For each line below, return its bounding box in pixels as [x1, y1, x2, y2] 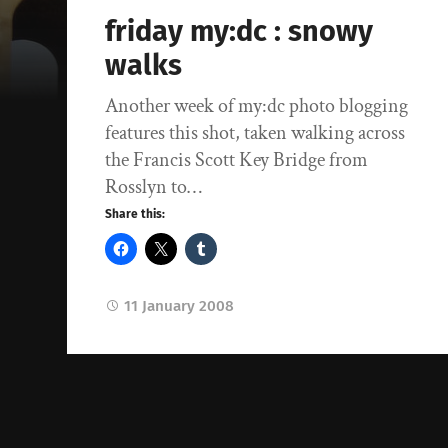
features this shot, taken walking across [105, 120, 406, 147]
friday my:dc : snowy [105, 14, 374, 50]
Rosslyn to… [105, 174, 203, 201]
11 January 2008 [124, 297, 235, 316]
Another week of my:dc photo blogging [105, 93, 409, 120]
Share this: [105, 207, 166, 222]
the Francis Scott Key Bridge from [105, 147, 369, 174]
